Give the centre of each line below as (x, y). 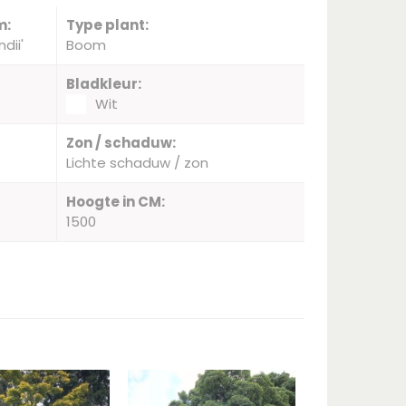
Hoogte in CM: (115, 202)
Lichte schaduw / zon (137, 163)
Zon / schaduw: (121, 143)
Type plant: (107, 25)
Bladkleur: (103, 84)
